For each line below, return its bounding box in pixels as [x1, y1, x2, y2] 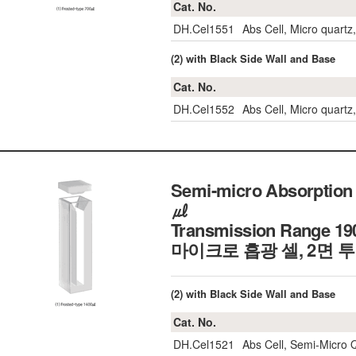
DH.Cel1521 [173, 336, 234, 352]
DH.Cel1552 [173, 101, 234, 117]
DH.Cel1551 [173, 21, 234, 37]
